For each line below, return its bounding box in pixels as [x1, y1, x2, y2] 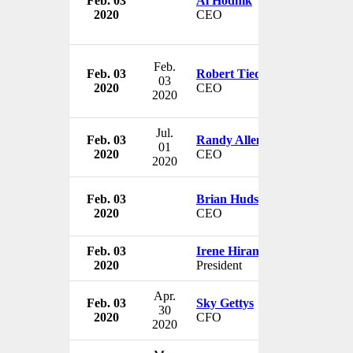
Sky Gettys [196, 295, 254, 310]
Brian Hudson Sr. [196, 191, 290, 206]
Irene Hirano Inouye [196, 243, 306, 258]
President [196, 258, 242, 272]
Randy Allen [196, 132, 263, 147]
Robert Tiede [196, 66, 267, 80]
